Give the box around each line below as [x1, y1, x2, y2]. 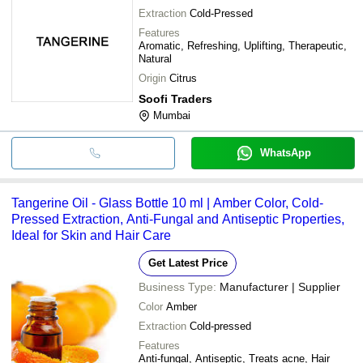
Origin [139, 71, 166, 84]
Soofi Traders [139, 92, 212, 105]
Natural [139, 52, 172, 65]
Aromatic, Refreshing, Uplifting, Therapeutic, [139, 39, 347, 52]
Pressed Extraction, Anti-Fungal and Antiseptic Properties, [11, 211, 344, 226]
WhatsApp [259, 146, 311, 159]
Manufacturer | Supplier [220, 280, 340, 293]
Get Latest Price [147, 256, 228, 269]
